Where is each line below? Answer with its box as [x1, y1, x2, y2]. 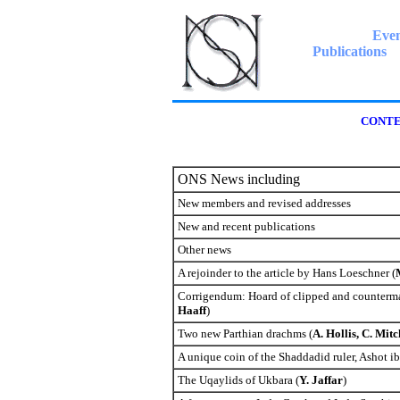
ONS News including [177, 171, 300, 187]
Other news [177, 243, 231, 256]
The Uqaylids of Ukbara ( [177, 373, 299, 387]
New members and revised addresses [177, 196, 351, 210]
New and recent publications [177, 220, 315, 233]
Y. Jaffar [298, 373, 343, 387]
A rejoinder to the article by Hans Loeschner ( [177, 266, 396, 279]
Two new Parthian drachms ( [177, 327, 312, 340]
